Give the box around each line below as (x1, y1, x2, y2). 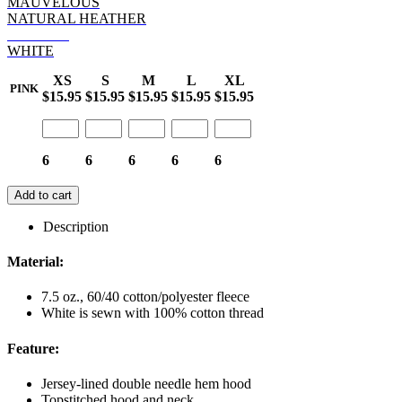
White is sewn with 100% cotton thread (41, 305, 264, 321)
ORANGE (7, 26, 69, 42)
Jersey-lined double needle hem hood (41, 375, 251, 391)
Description (43, 218, 109, 234)
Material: (7, 254, 64, 270)
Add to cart (14, 188, 72, 202)
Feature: (7, 340, 59, 356)
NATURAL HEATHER (7, 10, 146, 26)
